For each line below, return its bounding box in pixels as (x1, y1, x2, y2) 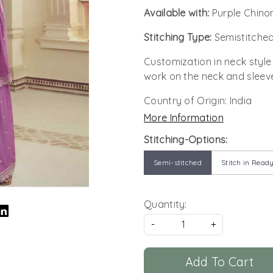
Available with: (144, 6, 212, 19)
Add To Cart (185, 253, 253, 269)
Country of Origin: (144, 94, 230, 107)
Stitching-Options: (144, 133, 228, 146)
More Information (144, 111, 224, 124)
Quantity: (144, 197, 187, 210)
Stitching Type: (144, 30, 214, 43)
